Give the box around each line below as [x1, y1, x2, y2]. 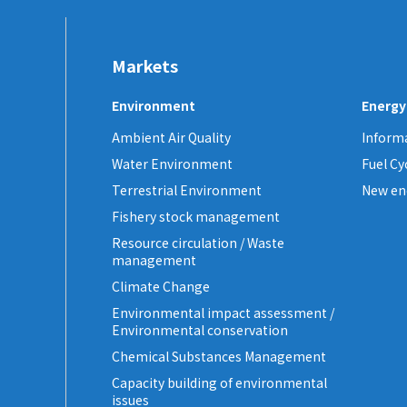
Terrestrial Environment [112, 181, 262, 200]
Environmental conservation [112, 321, 288, 340]
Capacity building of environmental [112, 373, 327, 392]
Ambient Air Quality [112, 128, 231, 147]
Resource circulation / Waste [112, 233, 284, 253]
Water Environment [112, 154, 233, 174]
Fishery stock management [112, 207, 280, 226]
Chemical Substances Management [112, 347, 326, 366]
